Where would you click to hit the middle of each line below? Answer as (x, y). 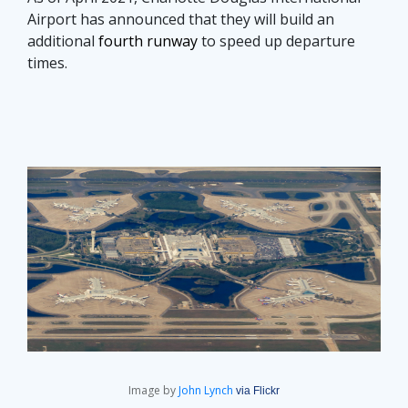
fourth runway (148, 41)
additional (63, 41)
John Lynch (206, 391)
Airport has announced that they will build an (181, 20)
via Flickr (258, 391)
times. (47, 63)
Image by (153, 391)
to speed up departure (276, 41)
